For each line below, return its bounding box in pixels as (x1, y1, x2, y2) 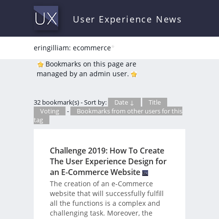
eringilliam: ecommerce (34, 43, 111, 52)
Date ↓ (114, 98, 134, 107)
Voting (40, 107, 59, 115)
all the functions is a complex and (49, 198, 160, 208)
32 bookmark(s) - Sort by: (34, 98, 108, 107)
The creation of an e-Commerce (49, 178, 153, 188)
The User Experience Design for (49, 155, 167, 167)
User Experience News (73, 13, 182, 25)
